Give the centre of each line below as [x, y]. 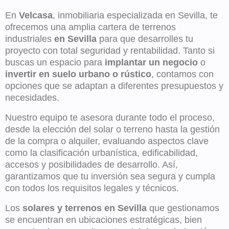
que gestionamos [183, 208]
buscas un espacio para [55, 63]
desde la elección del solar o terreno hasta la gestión [112, 130]
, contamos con [182, 74]
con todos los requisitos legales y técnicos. [92, 188]
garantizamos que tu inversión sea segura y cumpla [110, 177]
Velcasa [36, 16]
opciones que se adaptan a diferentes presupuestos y [114, 86]
